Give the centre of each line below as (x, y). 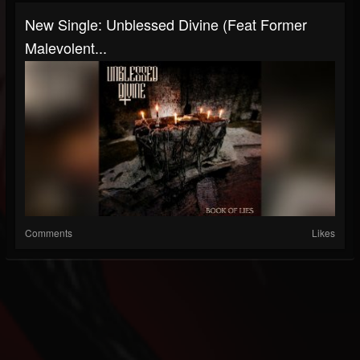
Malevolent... (66, 47)
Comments (49, 233)
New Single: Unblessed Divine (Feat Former (166, 24)
